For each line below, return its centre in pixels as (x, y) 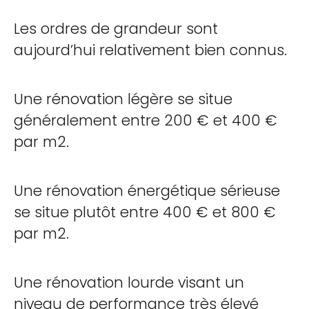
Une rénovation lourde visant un (129, 282)
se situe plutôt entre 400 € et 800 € (145, 212)
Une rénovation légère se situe (123, 99)
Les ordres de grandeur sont (116, 29)
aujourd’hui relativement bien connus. (150, 50)
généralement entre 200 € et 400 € (146, 120)
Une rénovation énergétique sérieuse (147, 191)
